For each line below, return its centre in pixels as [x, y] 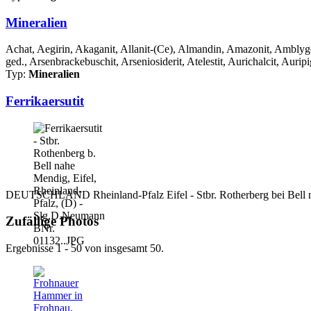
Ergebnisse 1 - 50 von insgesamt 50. [85, 249]
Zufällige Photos [52, 221]
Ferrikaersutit [45, 101]
